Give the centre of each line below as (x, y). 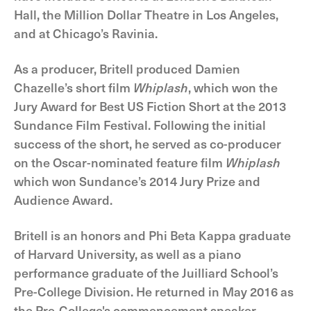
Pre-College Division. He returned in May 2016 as (154, 291)
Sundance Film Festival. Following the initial (140, 125)
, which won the (233, 87)
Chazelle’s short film (74, 87)
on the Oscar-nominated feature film (120, 162)
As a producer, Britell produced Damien (127, 68)
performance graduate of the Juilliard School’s (146, 272)
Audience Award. (63, 200)
